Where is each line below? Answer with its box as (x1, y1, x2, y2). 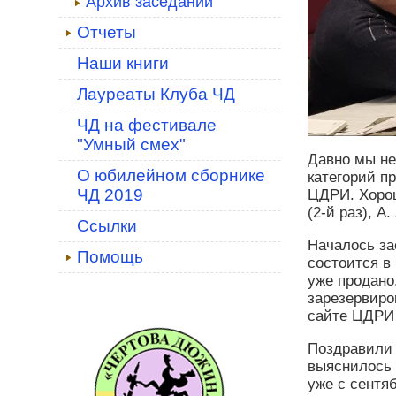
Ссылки (77, 217, 137, 235)
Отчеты (77, 23, 136, 42)
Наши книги (77, 54, 169, 72)
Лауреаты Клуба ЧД (77, 85, 235, 103)
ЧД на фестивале (77, 116, 217, 134)
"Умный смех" (77, 135, 186, 154)
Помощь (77, 247, 143, 266)
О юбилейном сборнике (77, 166, 265, 185)
